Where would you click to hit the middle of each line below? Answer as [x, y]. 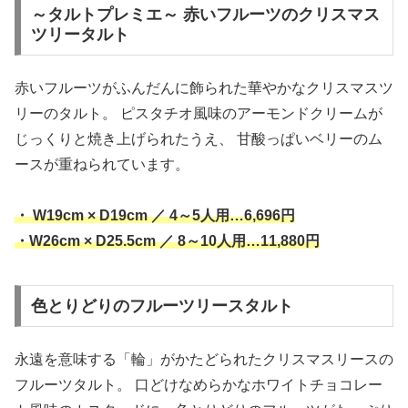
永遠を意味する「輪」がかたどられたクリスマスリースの [204, 360]
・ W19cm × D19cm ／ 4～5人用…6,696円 [155, 216]
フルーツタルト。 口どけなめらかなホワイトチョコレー [199, 385]
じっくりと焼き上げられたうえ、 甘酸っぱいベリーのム [199, 139]
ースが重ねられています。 [102, 165]
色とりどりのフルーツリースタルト [162, 306]
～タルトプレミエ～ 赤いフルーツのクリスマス [205, 15]
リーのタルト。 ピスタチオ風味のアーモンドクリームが [199, 114]
